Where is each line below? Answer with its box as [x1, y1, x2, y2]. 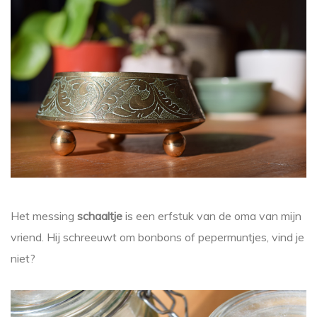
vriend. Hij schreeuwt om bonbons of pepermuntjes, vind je [11, 229, 304, 244]
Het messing [11, 208, 77, 223]
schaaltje [77, 208, 122, 223]
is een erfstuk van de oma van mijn [122, 208, 301, 223]
